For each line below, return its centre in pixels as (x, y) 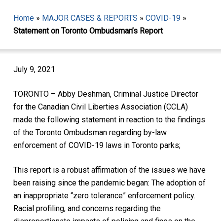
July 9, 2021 (34, 69)
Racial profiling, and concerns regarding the (87, 208)
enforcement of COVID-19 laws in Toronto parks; (97, 145)
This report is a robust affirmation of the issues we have (109, 170)
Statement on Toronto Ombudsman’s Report (88, 31)
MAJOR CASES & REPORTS (90, 18)
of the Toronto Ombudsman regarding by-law (90, 132)
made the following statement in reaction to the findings (109, 119)
